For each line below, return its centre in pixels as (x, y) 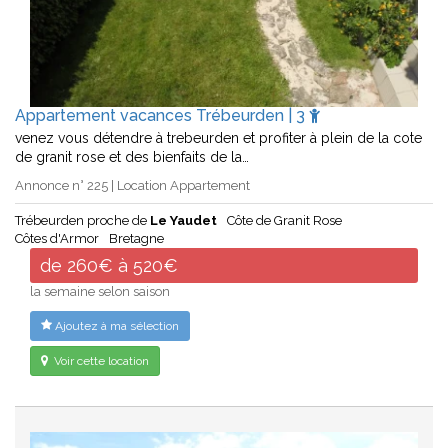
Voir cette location (100, 360)
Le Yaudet (183, 220)
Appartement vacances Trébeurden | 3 (162, 115)
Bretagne (136, 238)
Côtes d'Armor (57, 238)
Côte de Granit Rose (284, 220)
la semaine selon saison (100, 291)
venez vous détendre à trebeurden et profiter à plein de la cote (218, 137)
